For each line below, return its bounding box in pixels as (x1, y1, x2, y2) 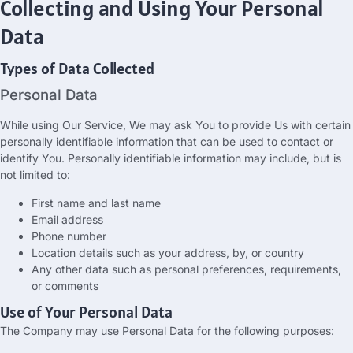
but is (313, 151, 341, 165)
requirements (270, 262, 338, 276)
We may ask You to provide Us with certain (129, 118, 351, 132)
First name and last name (32, 195, 161, 210)
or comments (32, 278, 98, 292)
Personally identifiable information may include (68, 151, 307, 165)
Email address (32, 212, 103, 226)
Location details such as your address (32, 245, 226, 259)
